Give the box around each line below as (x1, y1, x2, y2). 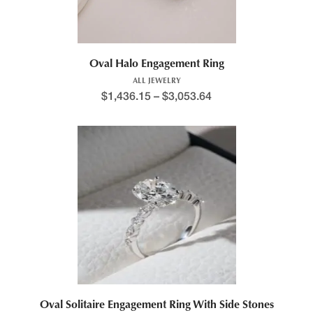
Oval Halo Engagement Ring (89, 58, 224, 70)
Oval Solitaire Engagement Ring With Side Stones (39, 299, 274, 311)
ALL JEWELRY (132, 77, 181, 85)
